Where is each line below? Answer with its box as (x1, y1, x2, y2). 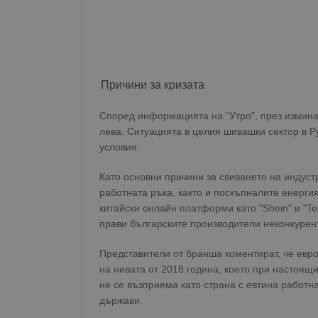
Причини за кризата (101, 79, 204, 91)
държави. (99, 295, 143, 306)
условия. (99, 141, 140, 153)
